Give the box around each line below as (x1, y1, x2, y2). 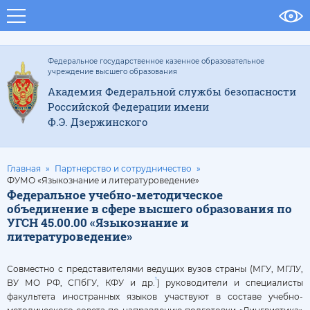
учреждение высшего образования (48, 67, 177, 76)
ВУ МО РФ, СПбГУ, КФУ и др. (7, 277, 155, 288)
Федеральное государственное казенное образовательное (48, 57, 264, 66)
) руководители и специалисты (156, 277, 304, 288)
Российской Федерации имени (48, 100, 209, 113)
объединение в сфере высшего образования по (7, 201, 292, 217)
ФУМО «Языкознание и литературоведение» (7, 175, 199, 185)
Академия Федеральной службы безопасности (48, 84, 296, 98)
